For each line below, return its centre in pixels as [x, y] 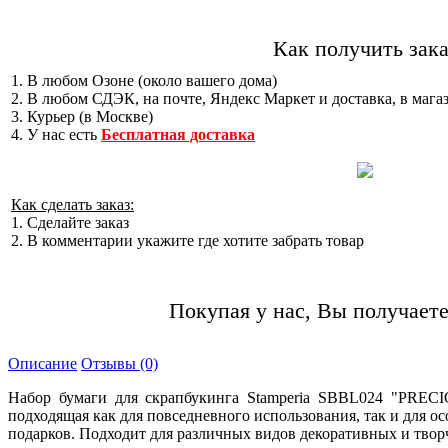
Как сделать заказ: [72, 205]
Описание [42, 364]
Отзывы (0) [119, 364]
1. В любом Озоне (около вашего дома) [144, 81]
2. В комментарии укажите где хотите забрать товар [187, 241]
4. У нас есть [56, 135]
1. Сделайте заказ [70, 223]
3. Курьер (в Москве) [82, 117]
